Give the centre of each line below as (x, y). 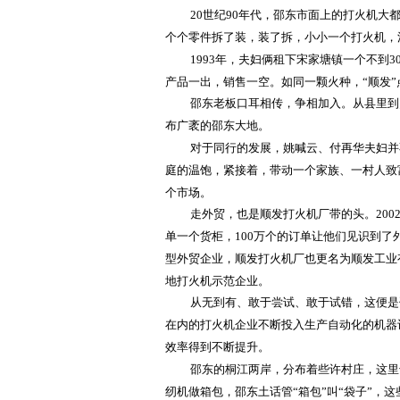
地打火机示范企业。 (217, 280)
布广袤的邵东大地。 (217, 125)
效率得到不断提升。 (217, 346)
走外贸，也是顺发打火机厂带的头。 (283, 214)
